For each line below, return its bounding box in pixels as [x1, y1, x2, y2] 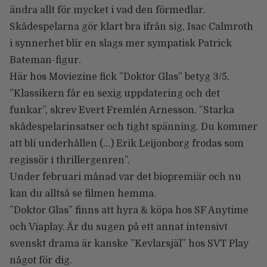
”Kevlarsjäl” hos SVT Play [131, 238, 249, 249]
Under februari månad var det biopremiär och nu [10, 171, 241, 182]
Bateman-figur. [10, 54, 81, 66]
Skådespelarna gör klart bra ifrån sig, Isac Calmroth [10, 21, 253, 32]
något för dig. [10, 254, 72, 266]
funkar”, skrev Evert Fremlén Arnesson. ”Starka [10, 104, 234, 116]
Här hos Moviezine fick [10, 71, 119, 82]
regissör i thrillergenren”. [10, 154, 130, 166]
